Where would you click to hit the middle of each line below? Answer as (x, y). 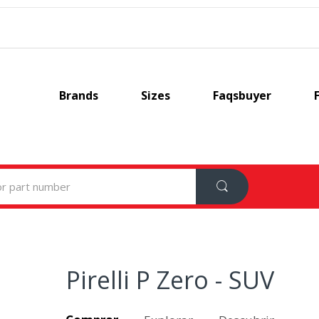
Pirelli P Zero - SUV (170, 279)
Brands (78, 95)
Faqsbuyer (242, 95)
